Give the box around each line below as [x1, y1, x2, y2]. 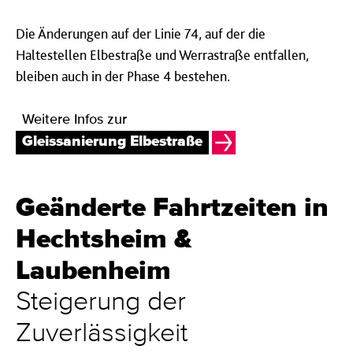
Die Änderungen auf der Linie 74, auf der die [16, 25, 266, 42]
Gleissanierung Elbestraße [22, 133, 203, 149]
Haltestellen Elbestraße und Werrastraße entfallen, [16, 46, 309, 63]
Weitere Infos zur [22, 113, 127, 127]
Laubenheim [16, 257, 171, 284]
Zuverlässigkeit [16, 320, 188, 347]
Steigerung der [16, 288, 186, 316]
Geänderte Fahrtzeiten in [16, 194, 329, 221]
